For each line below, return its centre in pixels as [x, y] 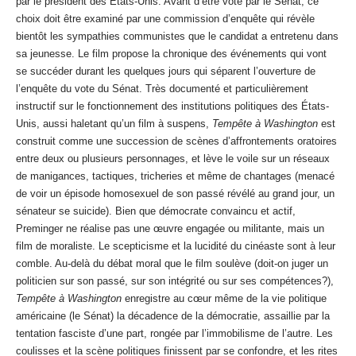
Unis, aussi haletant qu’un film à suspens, [114, 124]
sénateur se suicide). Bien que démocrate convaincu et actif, [156, 211]
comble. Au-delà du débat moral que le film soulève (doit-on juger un [172, 264]
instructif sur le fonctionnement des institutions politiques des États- [172, 106]
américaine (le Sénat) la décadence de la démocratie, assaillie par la [173, 316]
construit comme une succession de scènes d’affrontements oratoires [176, 141]
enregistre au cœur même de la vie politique [224, 299]
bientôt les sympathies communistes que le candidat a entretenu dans [177, 37]
